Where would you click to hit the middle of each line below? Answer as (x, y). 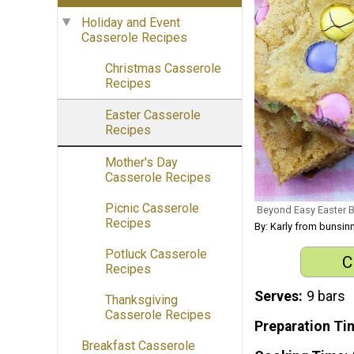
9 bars (326, 297)
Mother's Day (141, 163)
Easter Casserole (153, 115)
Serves (277, 297)
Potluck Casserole (156, 254)
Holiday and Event (131, 23)
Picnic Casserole (152, 209)
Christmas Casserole (163, 69)
